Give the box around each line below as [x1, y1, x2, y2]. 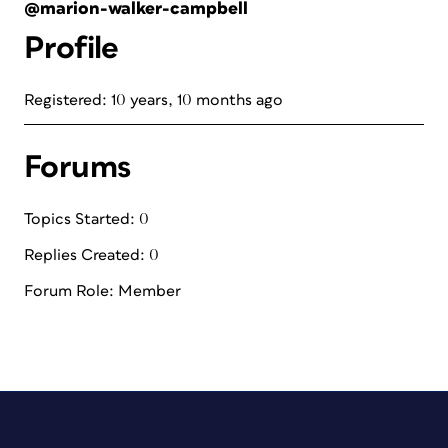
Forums [24, 151, 131, 184]
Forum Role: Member [24, 283, 181, 299]
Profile [24, 32, 119, 65]
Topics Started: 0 [24, 211, 149, 227]
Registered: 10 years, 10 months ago [24, 92, 283, 108]
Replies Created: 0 [24, 247, 159, 263]
